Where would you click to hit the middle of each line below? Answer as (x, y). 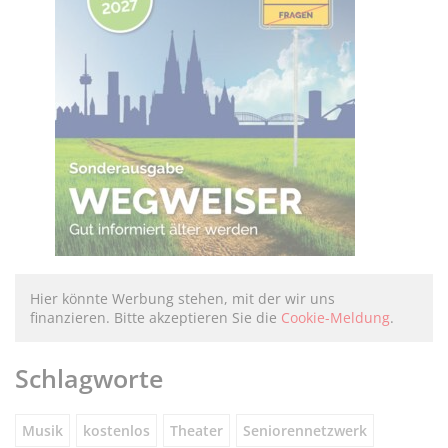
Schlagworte (89, 377)
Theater (196, 430)
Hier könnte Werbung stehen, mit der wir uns (182, 298)
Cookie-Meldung (335, 317)
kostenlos (116, 430)
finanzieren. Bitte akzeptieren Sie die (155, 317)
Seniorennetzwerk (305, 430)
